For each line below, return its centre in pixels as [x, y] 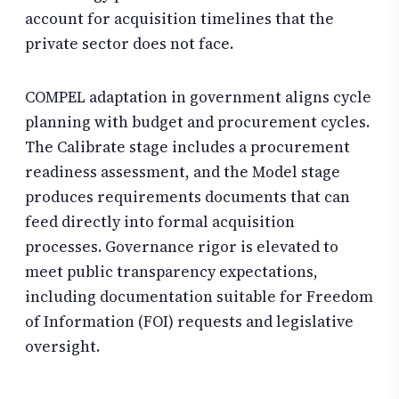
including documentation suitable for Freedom [199, 296]
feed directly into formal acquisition [160, 221]
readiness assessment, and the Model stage [183, 171]
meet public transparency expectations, [171, 271]
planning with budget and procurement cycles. [197, 122]
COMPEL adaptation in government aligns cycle [198, 97]
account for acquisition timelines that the [179, 19]
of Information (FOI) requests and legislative [189, 321]
